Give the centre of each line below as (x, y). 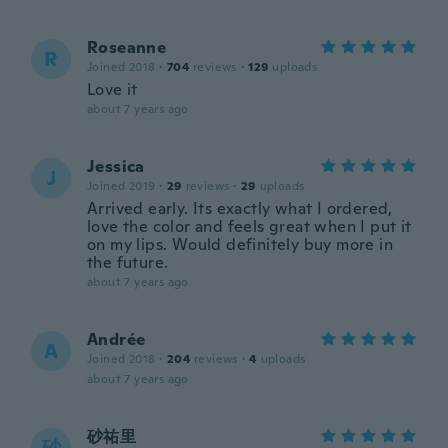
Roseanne (127, 47)
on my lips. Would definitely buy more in (240, 244)
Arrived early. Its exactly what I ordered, (240, 208)
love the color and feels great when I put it (249, 226)
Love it (112, 89)
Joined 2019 (121, 186)
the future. (128, 262)
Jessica (116, 166)
